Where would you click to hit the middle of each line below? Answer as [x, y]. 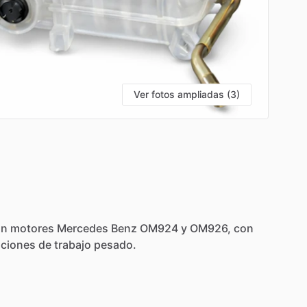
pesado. [115, 244]
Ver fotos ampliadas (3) [187, 94]
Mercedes [83, 228]
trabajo [73, 244]
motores [32, 228]
